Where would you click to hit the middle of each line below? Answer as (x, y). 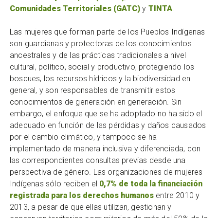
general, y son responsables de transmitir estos (93, 91)
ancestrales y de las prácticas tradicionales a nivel (98, 55)
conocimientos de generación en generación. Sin (96, 102)
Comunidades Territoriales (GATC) (75, 9)
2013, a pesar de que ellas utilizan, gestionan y (91, 207)
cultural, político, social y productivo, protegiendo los (102, 67)
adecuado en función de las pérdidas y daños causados (108, 126)
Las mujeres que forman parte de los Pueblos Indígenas (108, 32)
